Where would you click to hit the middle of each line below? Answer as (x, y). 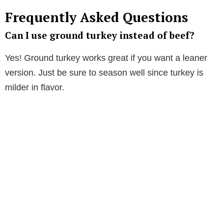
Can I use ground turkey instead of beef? (100, 35)
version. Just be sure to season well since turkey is (104, 72)
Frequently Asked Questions (96, 17)
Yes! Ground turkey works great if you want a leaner (106, 58)
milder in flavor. (35, 87)
